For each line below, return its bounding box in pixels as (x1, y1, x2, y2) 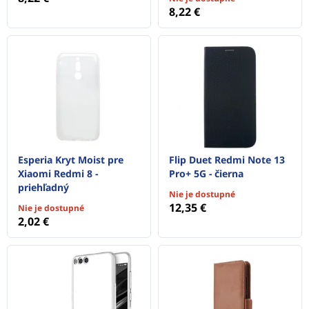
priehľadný (18, 181, 69, 195)
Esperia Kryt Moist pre (18, 153, 123, 167)
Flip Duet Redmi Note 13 (169, 153, 285, 167)
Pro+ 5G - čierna (169, 167, 243, 181)
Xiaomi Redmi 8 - (18, 167, 98, 181)
